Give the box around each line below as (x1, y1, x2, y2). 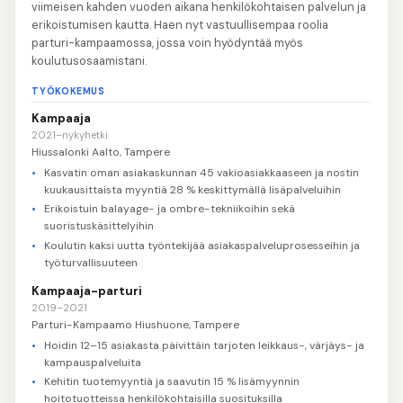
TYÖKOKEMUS (31, 85, 105, 97)
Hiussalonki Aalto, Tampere (31, 144, 171, 159)
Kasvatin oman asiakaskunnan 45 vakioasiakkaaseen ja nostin (43, 165, 359, 180)
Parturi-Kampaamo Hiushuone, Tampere (31, 318, 240, 333)
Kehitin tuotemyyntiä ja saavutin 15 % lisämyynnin (43, 374, 300, 390)
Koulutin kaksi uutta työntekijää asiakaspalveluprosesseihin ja (43, 237, 360, 253)
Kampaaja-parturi (31, 282, 143, 299)
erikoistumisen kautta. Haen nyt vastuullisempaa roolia (31, 16, 329, 32)
